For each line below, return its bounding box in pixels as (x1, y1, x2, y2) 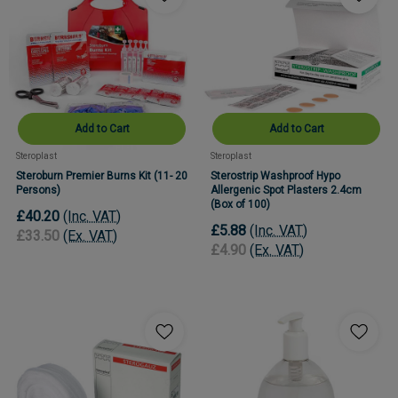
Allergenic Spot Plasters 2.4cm (211, 183, 362, 196)
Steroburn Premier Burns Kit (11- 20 (16, 169, 187, 182)
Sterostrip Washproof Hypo (211, 169, 340, 182)
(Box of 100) (211, 197, 270, 211)
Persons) (16, 183, 60, 196)
